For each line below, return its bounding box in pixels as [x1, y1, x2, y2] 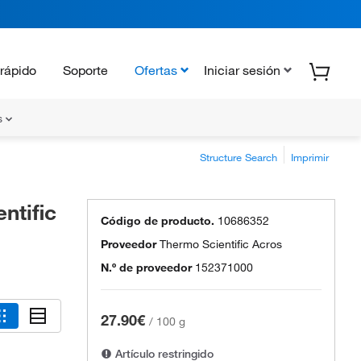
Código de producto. [101, 214, 214, 228]
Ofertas [135, 61, 177, 78]
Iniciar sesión [204, 61, 280, 78]
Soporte [63, 61, 108, 78]
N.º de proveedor [101, 260, 192, 275]
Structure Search [200, 151, 277, 164]
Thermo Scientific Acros [160, 237, 282, 251]
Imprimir [291, 151, 329, 164]
